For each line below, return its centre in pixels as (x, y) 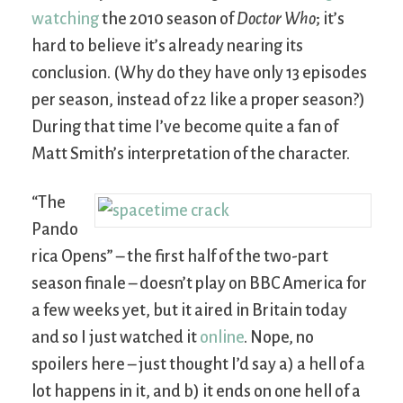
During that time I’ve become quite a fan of (185, 126)
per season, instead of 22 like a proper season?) (198, 99)
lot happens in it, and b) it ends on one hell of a (196, 391)
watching (65, 18)
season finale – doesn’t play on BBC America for (199, 283)
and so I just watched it (116, 337)
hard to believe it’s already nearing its (167, 45)
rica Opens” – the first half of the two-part (180, 256)
